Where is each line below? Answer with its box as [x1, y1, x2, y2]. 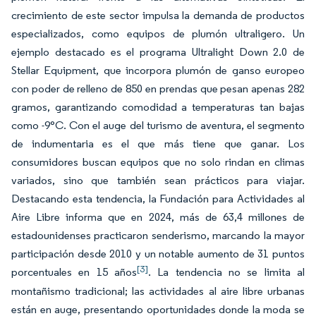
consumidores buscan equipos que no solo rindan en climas [11, 155, 305, 169]
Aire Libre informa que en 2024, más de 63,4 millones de [11, 210, 305, 224]
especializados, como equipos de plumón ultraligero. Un [11, 27, 305, 40]
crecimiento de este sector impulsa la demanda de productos [11, 8, 305, 22]
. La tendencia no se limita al [148, 265, 305, 279]
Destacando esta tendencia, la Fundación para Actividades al [11, 192, 305, 205]
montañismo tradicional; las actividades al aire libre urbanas [11, 284, 305, 298]
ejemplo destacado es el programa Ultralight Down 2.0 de [11, 45, 305, 59]
